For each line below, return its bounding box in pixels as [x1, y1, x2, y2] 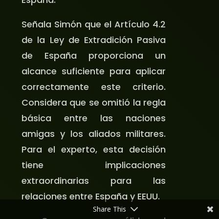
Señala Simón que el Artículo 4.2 [22, 18, 166, 30]
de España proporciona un [22, 49, 166, 62]
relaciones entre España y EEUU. [22, 190, 160, 202]
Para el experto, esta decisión [22, 143, 166, 155]
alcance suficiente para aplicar [22, 65, 166, 77]
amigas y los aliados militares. [22, 127, 166, 140]
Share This [93, 204, 126, 214]
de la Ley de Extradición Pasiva [22, 33, 166, 46]
